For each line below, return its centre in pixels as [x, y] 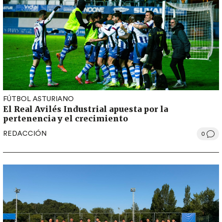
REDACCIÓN [25, 134]
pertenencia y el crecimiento [65, 119]
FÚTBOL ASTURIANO [38, 99]
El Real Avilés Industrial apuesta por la [85, 109]
